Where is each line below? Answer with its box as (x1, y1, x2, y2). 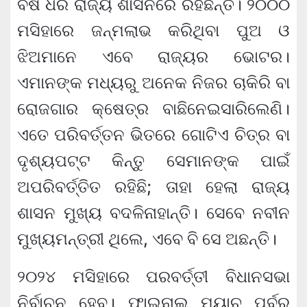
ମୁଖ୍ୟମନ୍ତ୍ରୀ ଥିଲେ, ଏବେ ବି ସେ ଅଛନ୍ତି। (17, 229, 277, 249)
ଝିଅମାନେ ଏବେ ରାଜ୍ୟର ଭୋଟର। (17, 47, 290, 67)
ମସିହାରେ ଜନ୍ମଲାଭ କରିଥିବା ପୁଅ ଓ (17, 21, 290, 41)
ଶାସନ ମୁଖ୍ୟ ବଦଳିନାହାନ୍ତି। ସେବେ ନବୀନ (17, 203, 290, 223)
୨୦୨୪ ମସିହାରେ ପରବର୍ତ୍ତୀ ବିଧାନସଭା (17, 267, 290, 287)
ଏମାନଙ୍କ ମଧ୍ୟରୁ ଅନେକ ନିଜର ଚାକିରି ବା (17, 73, 290, 93)
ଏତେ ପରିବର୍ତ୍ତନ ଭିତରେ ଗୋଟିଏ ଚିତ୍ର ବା (17, 125, 290, 145)
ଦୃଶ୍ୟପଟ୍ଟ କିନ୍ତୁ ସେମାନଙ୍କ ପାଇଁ (17, 151, 290, 171)
